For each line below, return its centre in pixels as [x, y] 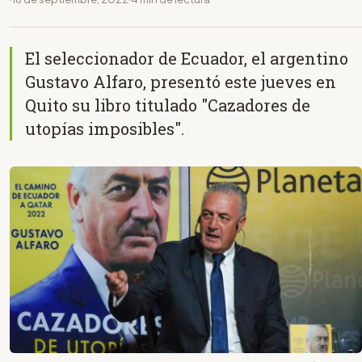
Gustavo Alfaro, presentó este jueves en [181, 81]
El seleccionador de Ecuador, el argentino [187, 58]
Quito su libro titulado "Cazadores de [168, 105]
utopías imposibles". [105, 128]
